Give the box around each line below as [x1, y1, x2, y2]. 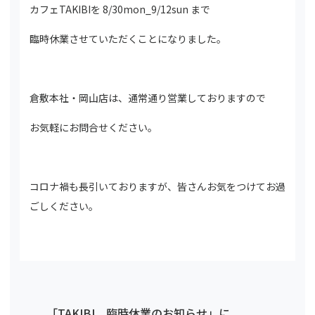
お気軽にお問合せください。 [30, 120, 157, 134]
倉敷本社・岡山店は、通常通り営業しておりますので [30, 91, 266, 105]
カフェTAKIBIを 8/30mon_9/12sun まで [30, 2, 210, 16]
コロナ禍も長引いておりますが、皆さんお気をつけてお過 [30, 179, 285, 193]
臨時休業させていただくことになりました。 [30, 32, 226, 46]
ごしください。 [30, 199, 98, 213]
